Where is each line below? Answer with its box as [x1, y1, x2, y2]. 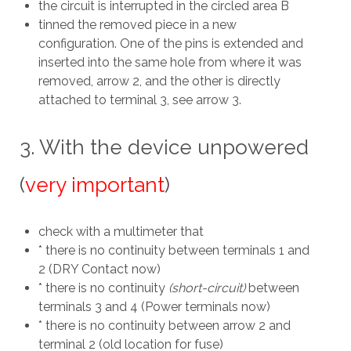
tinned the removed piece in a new [38, 17, 237, 33]
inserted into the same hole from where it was [38, 55, 302, 71]
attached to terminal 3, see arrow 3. [38, 92, 241, 108]
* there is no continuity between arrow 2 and [38, 318, 291, 334]
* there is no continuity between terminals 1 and [38, 243, 309, 259]
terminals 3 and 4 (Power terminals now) [38, 299, 270, 315]
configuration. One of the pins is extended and [38, 36, 303, 52]
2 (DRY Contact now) [38, 262, 161, 277]
